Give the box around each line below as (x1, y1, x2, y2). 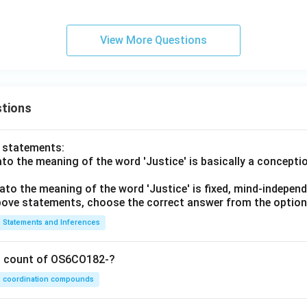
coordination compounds (3, 275, 94, 284)
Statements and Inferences (3, 218, 100, 228)
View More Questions (100, 34, 207, 47)
